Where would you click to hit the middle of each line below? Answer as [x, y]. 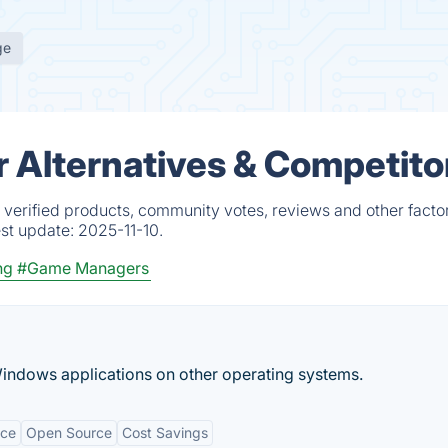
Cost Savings [165, 432]
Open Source [69, 432]
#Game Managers [83, 268]
